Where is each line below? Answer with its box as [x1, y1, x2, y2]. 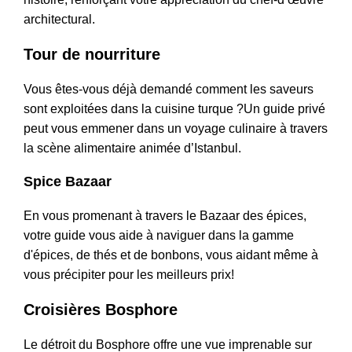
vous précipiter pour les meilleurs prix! [24, 268, 234, 282]
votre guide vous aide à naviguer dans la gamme [24, 229, 294, 243]
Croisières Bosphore [24, 301, 178, 319]
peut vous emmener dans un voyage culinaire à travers [24, 122, 328, 136]
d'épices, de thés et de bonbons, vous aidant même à [24, 248, 318, 262]
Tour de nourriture [24, 46, 160, 64]
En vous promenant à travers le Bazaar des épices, [24, 209, 306, 223]
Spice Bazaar [24, 174, 112, 190]
